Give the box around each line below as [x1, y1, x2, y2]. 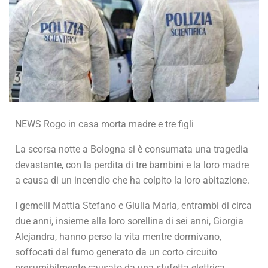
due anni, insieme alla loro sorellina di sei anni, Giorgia [15, 215, 243, 227]
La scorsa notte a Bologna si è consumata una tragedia [15, 144, 248, 156]
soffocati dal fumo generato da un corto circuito [15, 246, 217, 258]
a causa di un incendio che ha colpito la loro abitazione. [15, 175, 249, 187]
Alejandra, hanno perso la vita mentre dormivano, [15, 231, 221, 243]
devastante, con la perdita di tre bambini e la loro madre [15, 159, 249, 171]
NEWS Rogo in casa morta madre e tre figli [15, 118, 194, 130]
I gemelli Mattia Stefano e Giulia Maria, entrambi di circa [15, 200, 252, 212]
